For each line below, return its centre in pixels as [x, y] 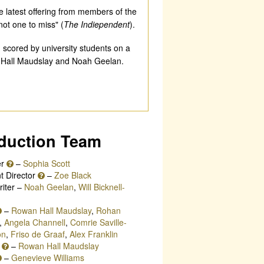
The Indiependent [96, 24]
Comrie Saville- [98, 222]
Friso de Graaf [37, 234]
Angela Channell [34, 222]
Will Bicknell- [101, 187]
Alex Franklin [93, 234]
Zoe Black [72, 175]
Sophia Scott [46, 163]
